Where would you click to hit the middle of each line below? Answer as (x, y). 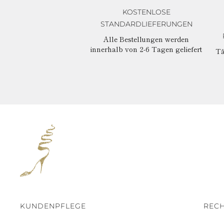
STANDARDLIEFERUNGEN (146, 24)
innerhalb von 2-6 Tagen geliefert (146, 49)
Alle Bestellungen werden (146, 39)
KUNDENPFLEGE (53, 206)
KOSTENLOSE (146, 12)
